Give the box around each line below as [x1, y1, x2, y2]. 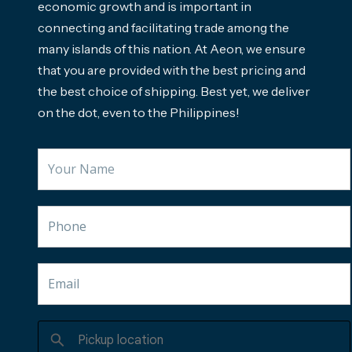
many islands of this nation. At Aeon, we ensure [38, 40, 306, 57]
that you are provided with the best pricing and [38, 61, 306, 78]
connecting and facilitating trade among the [38, 19, 289, 35]
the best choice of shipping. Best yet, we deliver [38, 82, 310, 99]
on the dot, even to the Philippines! [38, 104, 240, 120]
